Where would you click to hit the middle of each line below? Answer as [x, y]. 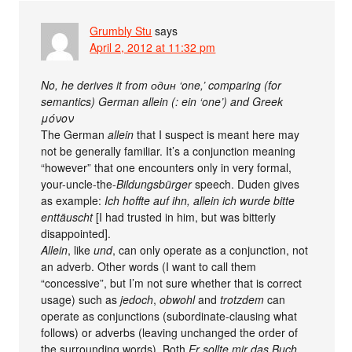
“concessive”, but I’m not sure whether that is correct [172, 283]
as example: [73, 201]
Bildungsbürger [154, 184]
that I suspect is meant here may [217, 135]
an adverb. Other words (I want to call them [149, 267]
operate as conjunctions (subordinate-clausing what [169, 316]
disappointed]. [76, 234]
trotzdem [242, 300]
